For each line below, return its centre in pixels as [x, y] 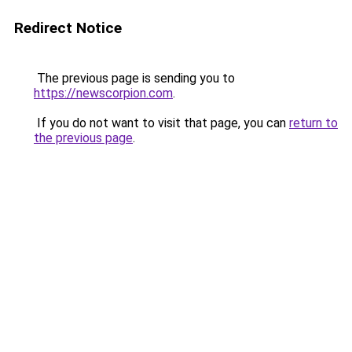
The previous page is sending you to [134, 78]
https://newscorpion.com [103, 93]
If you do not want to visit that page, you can [161, 123]
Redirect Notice [68, 28]
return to [313, 123]
